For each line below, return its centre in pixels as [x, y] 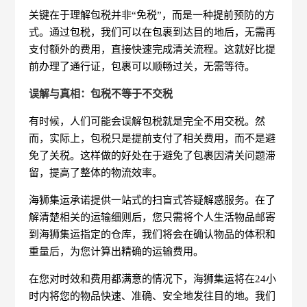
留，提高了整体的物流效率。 [96, 172]
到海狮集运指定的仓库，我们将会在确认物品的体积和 [152, 234]
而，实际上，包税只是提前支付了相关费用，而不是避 [152, 138]
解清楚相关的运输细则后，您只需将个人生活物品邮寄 [152, 217]
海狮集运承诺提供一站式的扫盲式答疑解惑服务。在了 [152, 200]
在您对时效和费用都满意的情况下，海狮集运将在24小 [153, 279]
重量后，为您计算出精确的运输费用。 [116, 251]
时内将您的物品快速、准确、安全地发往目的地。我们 [152, 296]
